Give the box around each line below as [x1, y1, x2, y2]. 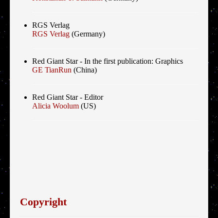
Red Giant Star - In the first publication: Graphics [32, 57, 183, 66]
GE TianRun [32, 66, 72, 74]
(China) [72, 66, 97, 74]
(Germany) [70, 30, 105, 38]
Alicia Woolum [32, 102, 79, 110]
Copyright [20, 196, 67, 208]
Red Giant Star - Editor [32, 93, 103, 102]
